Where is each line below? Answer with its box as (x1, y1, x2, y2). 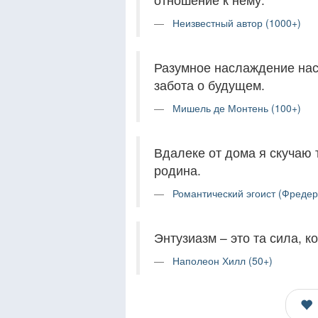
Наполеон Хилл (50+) (172, 253, 273, 268)
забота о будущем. (154, 76, 265, 94)
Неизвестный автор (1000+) (172, 16, 301, 30)
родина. (154, 161, 201, 179)
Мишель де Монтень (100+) (172, 101, 301, 115)
